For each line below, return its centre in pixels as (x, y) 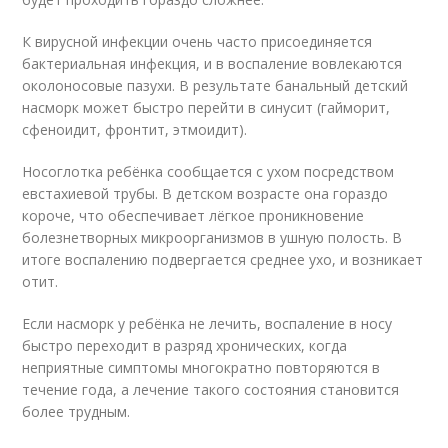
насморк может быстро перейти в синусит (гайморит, (206, 108)
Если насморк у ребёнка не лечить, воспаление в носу (207, 324)
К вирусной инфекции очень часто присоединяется (197, 42)
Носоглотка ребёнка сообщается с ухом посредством (208, 172)
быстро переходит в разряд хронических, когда (185, 346)
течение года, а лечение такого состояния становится (211, 390)
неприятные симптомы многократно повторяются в (201, 368)
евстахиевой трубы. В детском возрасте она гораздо (205, 194)
